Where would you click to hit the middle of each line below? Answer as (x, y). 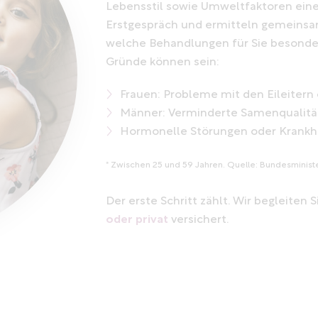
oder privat (137, 220)
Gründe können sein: (163, 63)
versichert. (198, 220)
